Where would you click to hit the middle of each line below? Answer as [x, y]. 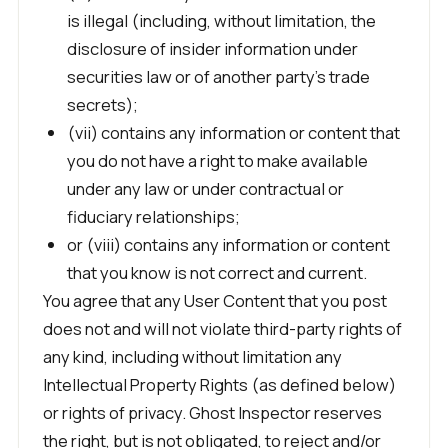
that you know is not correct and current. [217, 272]
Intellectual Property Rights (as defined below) [219, 384]
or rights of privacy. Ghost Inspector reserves [212, 412]
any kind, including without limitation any [192, 356]
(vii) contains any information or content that [233, 132]
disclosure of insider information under [212, 48]
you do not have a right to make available [217, 160]
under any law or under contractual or [205, 188]
